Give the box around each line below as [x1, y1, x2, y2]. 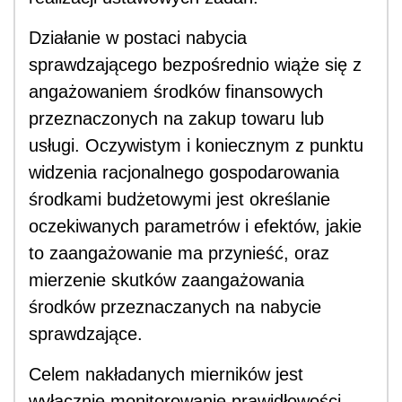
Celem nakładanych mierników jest [29, 364, 303, 385]
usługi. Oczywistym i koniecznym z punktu [29, 135, 363, 156]
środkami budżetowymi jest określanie [29, 189, 330, 210]
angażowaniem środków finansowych [29, 82, 323, 102]
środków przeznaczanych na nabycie [29, 297, 321, 318]
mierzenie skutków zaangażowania [29, 270, 304, 291]
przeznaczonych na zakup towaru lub [29, 109, 324, 129]
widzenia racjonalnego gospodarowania [29, 162, 339, 183]
